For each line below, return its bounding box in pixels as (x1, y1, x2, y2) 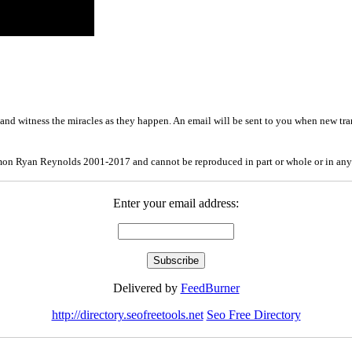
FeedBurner (180, 280, 240, 295)
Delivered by (112, 280, 181, 295)
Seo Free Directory (206, 307, 301, 321)
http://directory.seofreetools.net (51, 307, 203, 321)
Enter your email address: (113, 196, 239, 210)
